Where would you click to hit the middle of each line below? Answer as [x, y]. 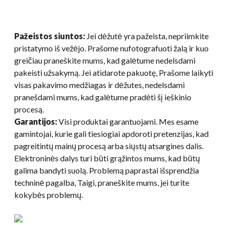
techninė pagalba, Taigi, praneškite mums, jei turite [102, 182]
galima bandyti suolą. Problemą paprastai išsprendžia [107, 170]
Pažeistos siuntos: [50, 36]
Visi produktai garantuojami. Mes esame [128, 121]
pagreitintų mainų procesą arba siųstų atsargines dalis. [109, 146]
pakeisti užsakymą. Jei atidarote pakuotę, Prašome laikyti [114, 72]
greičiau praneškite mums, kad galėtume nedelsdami [105, 60]
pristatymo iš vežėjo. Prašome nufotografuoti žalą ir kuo [111, 48]
